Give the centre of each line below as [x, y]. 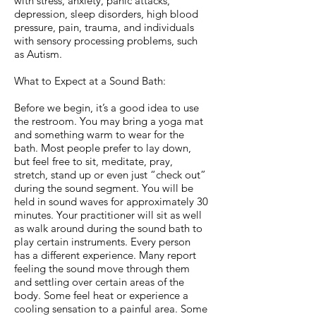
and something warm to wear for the [99, 134]
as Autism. [38, 54]
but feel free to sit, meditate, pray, [93, 161]
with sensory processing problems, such [106, 41]
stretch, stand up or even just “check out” [110, 175]
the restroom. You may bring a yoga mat [109, 121]
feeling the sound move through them [102, 268]
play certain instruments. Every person [102, 242]
